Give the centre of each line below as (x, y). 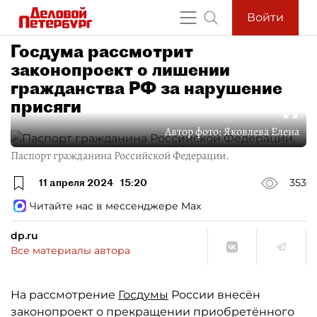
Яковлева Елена (261, 131)
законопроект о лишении (120, 69)
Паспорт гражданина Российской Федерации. (120, 155)
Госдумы (143, 294)
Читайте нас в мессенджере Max (115, 206)
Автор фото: (194, 131)
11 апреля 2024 (76, 183)
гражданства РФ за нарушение (146, 88)
